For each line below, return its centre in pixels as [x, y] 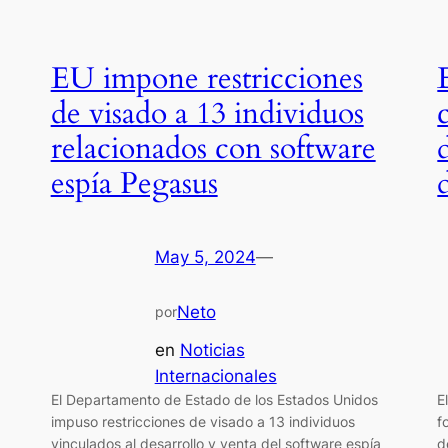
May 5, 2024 [205, 256]
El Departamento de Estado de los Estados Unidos [214, 400]
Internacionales [215, 376]
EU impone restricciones [206, 79]
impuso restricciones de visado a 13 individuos [202, 422]
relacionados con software [213, 149]
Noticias [212, 350]
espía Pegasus [134, 184]
